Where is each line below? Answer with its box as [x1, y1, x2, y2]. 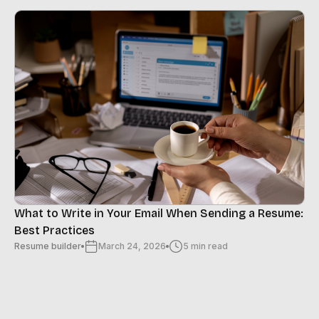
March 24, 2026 [98, 241, 166, 252]
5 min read [183, 241, 228, 252]
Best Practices [14, 224, 95, 238]
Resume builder [14, 241, 81, 252]
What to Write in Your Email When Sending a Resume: [14, 206, 303, 221]
